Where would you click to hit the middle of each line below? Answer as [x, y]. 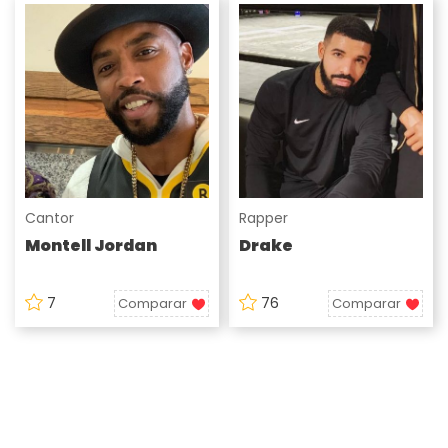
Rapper [263, 217]
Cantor [49, 217]
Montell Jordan [91, 245]
